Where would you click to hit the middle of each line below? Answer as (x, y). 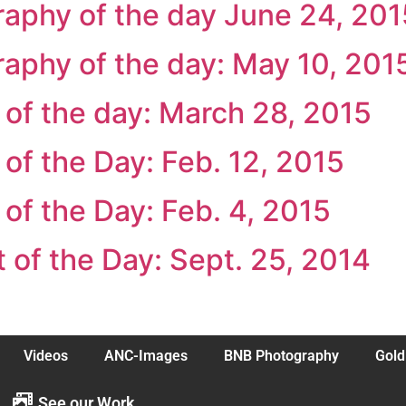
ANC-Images (146, 356)
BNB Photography (281, 356)
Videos (46, 356)
